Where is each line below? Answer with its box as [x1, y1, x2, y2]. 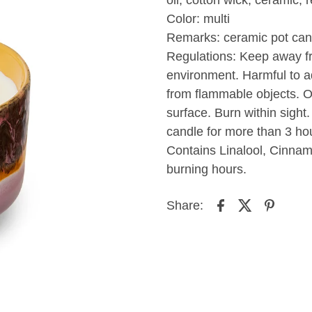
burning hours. [166, 162, 247, 176]
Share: [166, 198, 203, 213]
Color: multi [166, 11, 230, 26]
